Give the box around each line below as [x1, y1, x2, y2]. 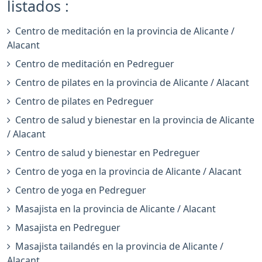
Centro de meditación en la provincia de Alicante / [15, 25, 235, 38]
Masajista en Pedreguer [15, 221, 120, 235]
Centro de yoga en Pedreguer [15, 184, 146, 197]
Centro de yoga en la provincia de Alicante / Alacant [15, 165, 242, 178]
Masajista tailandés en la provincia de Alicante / [15, 240, 223, 253]
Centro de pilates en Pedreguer [15, 95, 154, 108]
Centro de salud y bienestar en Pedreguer [15, 146, 200, 160]
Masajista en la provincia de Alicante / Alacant [15, 202, 216, 216]
